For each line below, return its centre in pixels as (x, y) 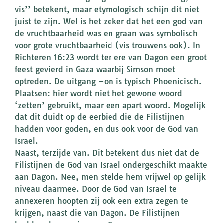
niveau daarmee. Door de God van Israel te (96, 189)
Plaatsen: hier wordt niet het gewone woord (99, 93)
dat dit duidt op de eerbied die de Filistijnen (100, 117)
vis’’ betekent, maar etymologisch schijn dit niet (107, 10)
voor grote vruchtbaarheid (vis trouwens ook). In (108, 46)
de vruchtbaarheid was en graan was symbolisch (106, 34)
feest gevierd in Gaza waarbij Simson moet (95, 69)
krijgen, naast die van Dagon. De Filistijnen (97, 213)
